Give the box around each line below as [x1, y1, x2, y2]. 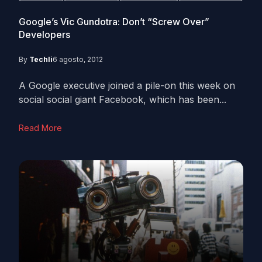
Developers [19, 29, 70, 40]
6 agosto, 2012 [53, 55, 103, 64]
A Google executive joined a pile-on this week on [19, 80, 235, 91]
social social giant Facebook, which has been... [19, 94, 226, 105]
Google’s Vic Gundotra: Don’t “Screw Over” [19, 16, 209, 27]
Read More [19, 123, 62, 133]
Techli [29, 55, 53, 64]
